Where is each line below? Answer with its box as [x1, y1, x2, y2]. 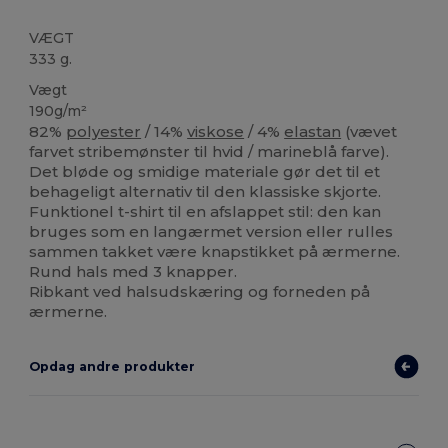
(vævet [341, 121, 398, 141]
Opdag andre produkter [29, 358, 196, 374]
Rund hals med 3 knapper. [29, 261, 238, 281]
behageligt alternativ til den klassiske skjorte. [29, 181, 382, 201]
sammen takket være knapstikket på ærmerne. [29, 241, 401, 261]
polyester [66, 121, 142, 141]
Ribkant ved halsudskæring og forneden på [29, 281, 371, 301]
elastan [284, 121, 342, 141]
